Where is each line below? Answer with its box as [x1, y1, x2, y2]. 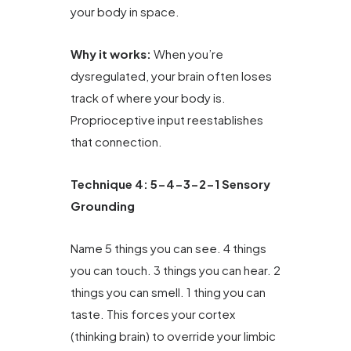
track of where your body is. [71, 89, 226, 105]
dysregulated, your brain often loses [71, 67, 272, 83]
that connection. [71, 133, 162, 149]
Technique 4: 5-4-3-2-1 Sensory [71, 176, 270, 192]
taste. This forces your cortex [71, 306, 235, 322]
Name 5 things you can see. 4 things [71, 241, 266, 256]
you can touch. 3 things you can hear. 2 [71, 262, 280, 278]
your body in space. [71, 3, 179, 19]
